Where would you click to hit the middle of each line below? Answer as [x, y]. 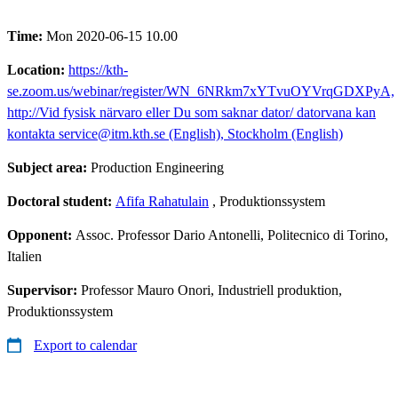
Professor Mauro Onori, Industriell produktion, [211, 290]
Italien [24, 256]
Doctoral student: [61, 201]
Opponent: [41, 235]
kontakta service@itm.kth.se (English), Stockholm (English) [175, 133]
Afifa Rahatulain [162, 201]
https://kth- [98, 69]
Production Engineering [157, 167]
